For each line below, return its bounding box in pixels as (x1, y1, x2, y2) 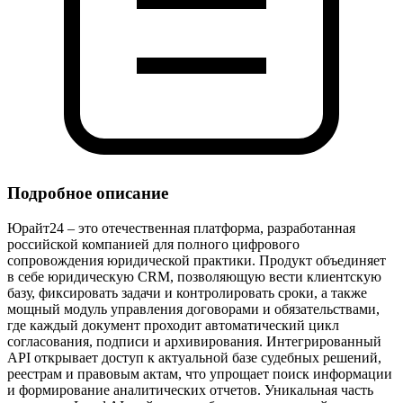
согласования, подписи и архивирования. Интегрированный (7, 334, 381, 350)
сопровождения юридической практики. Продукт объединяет (7, 253, 386, 269)
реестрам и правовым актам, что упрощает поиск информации (7, 366, 392, 382)
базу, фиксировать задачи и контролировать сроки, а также (7, 285, 367, 301)
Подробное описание (7, 184, 168, 203)
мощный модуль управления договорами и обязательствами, (7, 301, 380, 318)
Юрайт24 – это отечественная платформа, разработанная (7, 220, 355, 237)
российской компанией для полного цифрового (7, 237, 300, 253)
